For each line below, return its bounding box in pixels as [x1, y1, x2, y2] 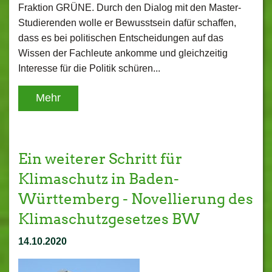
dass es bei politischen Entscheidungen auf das [18, 33, 223, 43]
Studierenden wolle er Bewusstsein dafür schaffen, [18, 18, 236, 28]
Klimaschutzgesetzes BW [18, 210, 200, 228]
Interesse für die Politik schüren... [18, 63, 160, 73]
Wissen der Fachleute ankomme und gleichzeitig [18, 48, 228, 58]
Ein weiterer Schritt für [18, 150, 182, 168]
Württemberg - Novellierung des [18, 190, 253, 208]
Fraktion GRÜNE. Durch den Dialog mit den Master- [18, 2, 241, 13]
